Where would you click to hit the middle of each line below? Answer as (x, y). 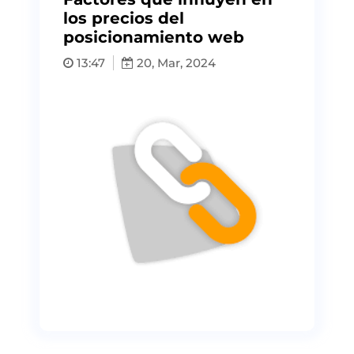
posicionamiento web (154, 37)
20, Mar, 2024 (175, 63)
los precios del (124, 18)
